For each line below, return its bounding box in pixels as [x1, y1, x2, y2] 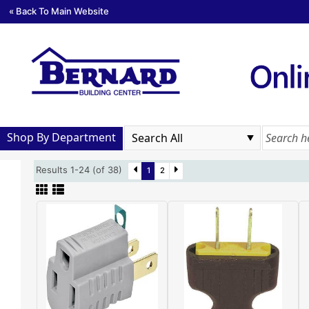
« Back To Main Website [9, 5, 109, 17]
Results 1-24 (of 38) [36, 164, 128, 176]
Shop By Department [7, 129, 116, 145]
